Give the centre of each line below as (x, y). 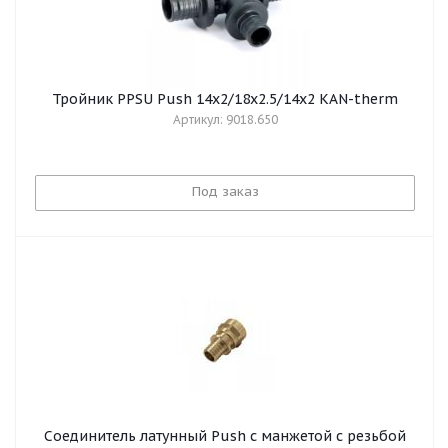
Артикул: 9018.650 (225, 119)
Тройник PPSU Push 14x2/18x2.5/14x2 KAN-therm (225, 99)
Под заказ (225, 191)
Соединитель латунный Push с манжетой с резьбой (225, 436)
